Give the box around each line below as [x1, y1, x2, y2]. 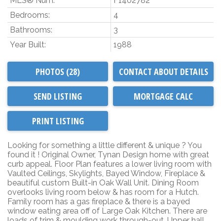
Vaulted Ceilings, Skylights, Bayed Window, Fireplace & [7, 168, 205, 178]
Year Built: [10, 39, 46, 49]
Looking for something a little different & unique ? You [7, 140, 202, 150]
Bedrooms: [10, 10, 50, 20]
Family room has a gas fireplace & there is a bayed [7, 196, 190, 206]
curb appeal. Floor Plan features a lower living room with [7, 159, 212, 169]
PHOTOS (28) [36, 65, 80, 77]
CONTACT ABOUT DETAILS [118, 65, 208, 77]
